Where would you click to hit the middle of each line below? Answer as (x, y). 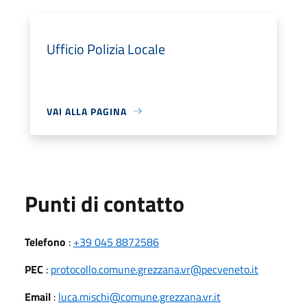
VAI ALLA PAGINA (87, 111)
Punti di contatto (105, 203)
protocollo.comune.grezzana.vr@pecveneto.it (155, 269)
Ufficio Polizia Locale (106, 49)
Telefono (45, 242)
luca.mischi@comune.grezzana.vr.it (139, 296)
